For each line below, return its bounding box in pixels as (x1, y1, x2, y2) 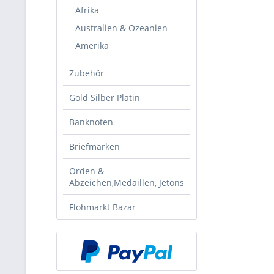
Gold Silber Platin (69, 92, 140, 103)
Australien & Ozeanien (75, 22, 168, 34)
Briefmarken (69, 141, 120, 152)
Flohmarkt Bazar (69, 201, 136, 213)
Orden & (69, 165, 104, 177)
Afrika (75, 4, 99, 16)
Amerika (75, 40, 109, 51)
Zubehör (69, 67, 104, 79)
